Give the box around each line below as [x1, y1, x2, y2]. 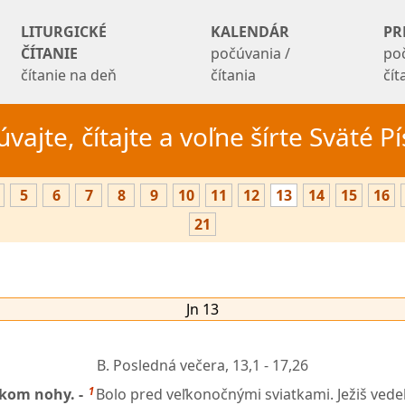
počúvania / [211, 43, 291, 63]
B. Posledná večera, [97, 354, 232, 375]
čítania [211, 65, 257, 85]
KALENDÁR [211, 22, 290, 42]
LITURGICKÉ [21, 22, 107, 42]
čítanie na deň [21, 65, 117, 85]
